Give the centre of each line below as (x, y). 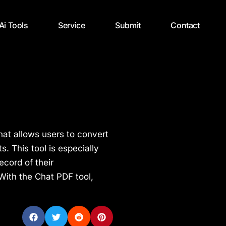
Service (72, 25)
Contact (185, 25)
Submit (128, 25)
